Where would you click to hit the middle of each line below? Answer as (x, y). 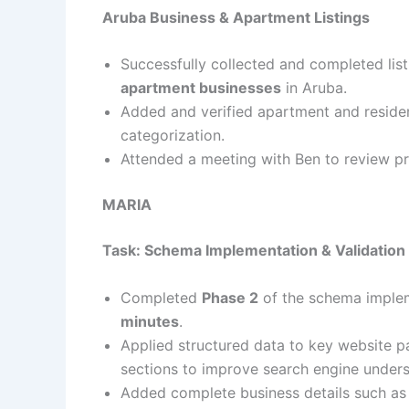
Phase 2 (230, 297)
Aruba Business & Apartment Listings (236, 17)
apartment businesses (201, 88)
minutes (150, 321)
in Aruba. (314, 88)
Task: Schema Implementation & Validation (254, 251)
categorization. (173, 136)
